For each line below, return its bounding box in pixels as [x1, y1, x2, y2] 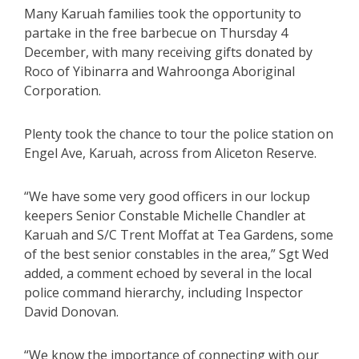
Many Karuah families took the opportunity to [24, 4, 301, 22]
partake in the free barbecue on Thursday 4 [24, 23, 288, 42]
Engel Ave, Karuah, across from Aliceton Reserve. [24, 143, 317, 162]
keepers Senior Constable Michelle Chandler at [24, 206, 305, 224]
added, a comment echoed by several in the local [24, 264, 312, 282]
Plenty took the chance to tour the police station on [24, 124, 333, 143]
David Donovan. [24, 302, 119, 321]
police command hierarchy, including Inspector [24, 283, 303, 301]
